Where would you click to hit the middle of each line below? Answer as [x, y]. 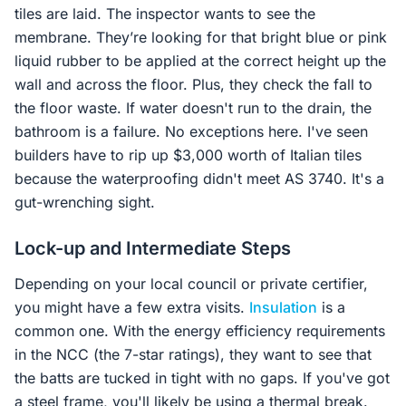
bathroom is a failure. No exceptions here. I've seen [191, 131]
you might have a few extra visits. [132, 307]
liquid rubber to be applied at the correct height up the [200, 61]
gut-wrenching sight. [85, 202]
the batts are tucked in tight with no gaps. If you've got [202, 378]
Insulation [283, 307]
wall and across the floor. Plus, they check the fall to [193, 84]
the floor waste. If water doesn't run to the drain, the [193, 108]
